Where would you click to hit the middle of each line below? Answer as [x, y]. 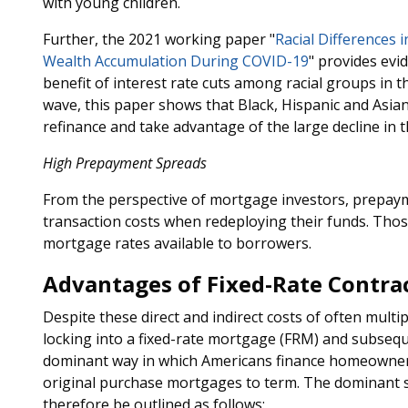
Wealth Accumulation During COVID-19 [175, 61]
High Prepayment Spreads [124, 163]
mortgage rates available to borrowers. [177, 243]
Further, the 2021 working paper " [158, 39]
